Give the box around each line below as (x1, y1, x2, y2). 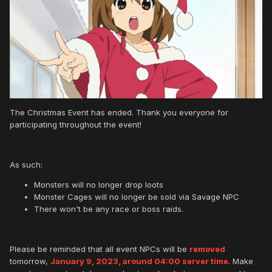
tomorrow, (10, 256, 50, 267)
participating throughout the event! (10, 120, 144, 130)
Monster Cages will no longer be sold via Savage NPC (34, 192, 239, 202)
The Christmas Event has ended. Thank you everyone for (10, 107, 228, 118)
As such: (10, 160, 42, 170)
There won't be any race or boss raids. (34, 204, 183, 214)
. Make (228, 256, 253, 267)
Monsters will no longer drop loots (34, 180, 163, 190)
